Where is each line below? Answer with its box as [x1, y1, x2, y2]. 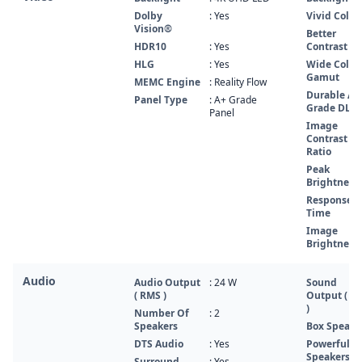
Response [306, 193, 352, 207]
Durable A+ [306, 88, 360, 102]
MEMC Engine [134, 75, 200, 89]
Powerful [306, 337, 350, 351]
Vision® [134, 22, 172, 36]
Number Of [134, 306, 189, 320]
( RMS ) [134, 288, 166, 302]
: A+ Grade [209, 93, 257, 107]
